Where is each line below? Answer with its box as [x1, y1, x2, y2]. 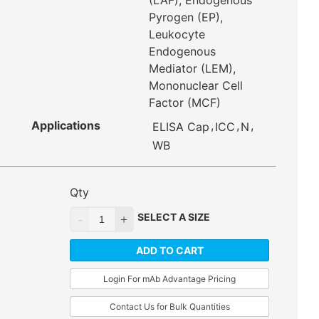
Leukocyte [148, 27, 205, 42]
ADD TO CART [135, 244, 204, 257]
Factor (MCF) [148, 95, 221, 110]
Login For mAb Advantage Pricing [103, 273, 236, 285]
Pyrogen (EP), [148, 10, 223, 25]
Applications [31, 118, 100, 133]
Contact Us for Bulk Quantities [109, 301, 230, 313]
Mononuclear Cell [148, 78, 243, 93]
